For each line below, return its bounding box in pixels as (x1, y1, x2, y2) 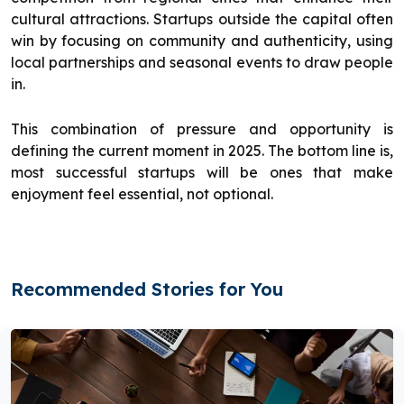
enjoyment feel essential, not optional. (11, 185, 273, 204)
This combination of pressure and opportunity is (11, 120, 393, 139)
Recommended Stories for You (11, 278, 283, 301)
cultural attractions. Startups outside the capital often (11, 10, 393, 29)
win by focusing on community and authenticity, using (11, 32, 393, 50)
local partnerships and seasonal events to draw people (11, 53, 393, 72)
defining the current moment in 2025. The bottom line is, (11, 142, 393, 161)
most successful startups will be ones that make (11, 163, 393, 182)
